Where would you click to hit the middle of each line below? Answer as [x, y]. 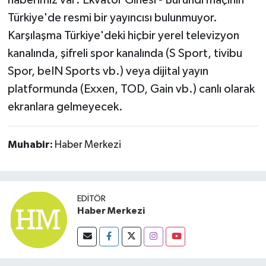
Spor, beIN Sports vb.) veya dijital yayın [108, 72]
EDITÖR [91, 199]
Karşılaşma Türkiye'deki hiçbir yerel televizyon [123, 36]
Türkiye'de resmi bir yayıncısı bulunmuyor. [112, 18]
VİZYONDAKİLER [72, 162]
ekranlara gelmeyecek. [65, 107]
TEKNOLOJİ [60, 71]
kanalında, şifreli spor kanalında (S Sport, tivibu [125, 54]
